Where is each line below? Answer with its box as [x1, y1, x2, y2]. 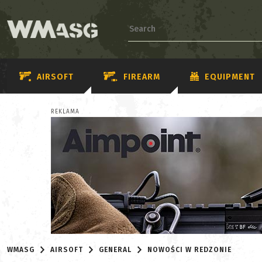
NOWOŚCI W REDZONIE [147, 246, 232, 254]
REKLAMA [51, 108, 80, 115]
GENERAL [99, 246, 132, 254]
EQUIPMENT [205, 71, 255, 82]
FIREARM [123, 71, 160, 82]
